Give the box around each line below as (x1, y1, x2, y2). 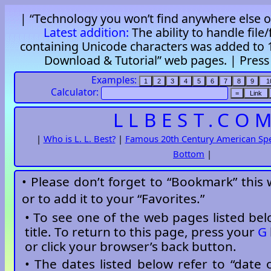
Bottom (173, 147, 204, 160)
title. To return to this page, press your (24, 223, 258, 240)
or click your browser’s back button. (24, 238, 237, 255)
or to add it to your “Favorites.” (21, 190, 204, 207)
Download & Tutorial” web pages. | (44, 51, 240, 68)
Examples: (91, 73, 137, 87)
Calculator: (51, 85, 99, 99)
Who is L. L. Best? (43, 132, 116, 145)
